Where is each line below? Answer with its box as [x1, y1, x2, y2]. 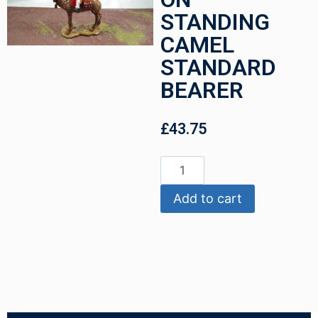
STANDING [160, 9, 270, 36]
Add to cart [172, 190, 242, 206]
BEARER [160, 77, 243, 104]
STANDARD [160, 54, 276, 82]
